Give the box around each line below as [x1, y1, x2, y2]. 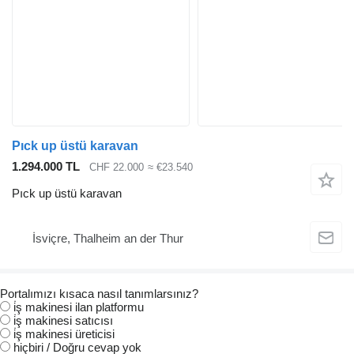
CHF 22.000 [89, 160, 144, 173]
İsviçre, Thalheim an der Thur [32, 231, 183, 245]
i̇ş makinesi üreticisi [13, 327, 115, 341]
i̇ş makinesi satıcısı [13, 314, 113, 328]
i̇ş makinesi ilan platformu [13, 300, 144, 314]
